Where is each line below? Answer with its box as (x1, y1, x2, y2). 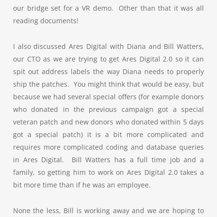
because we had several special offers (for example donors (13, 92, 204, 101)
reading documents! (13, 16, 78, 25)
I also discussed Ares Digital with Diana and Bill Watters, (13, 42, 204, 51)
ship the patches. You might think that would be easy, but (13, 79, 204, 89)
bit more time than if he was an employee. (13, 180, 151, 189)
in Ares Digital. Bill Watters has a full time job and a (13, 155, 204, 164)
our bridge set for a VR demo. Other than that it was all (13, 3, 204, 13)
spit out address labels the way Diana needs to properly (13, 67, 204, 76)
